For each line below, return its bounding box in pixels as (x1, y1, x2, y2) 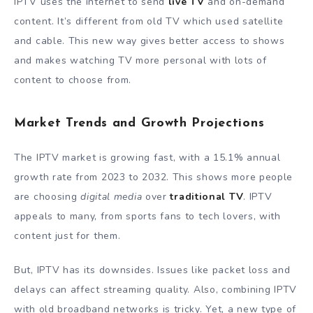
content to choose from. (14, 73, 132, 87)
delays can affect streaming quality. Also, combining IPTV (14, 283, 297, 297)
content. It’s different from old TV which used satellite (14, 15, 284, 29)
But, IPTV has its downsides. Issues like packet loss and (14, 263, 291, 277)
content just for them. (14, 229, 121, 243)
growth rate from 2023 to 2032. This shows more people (14, 170, 293, 184)
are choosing (14, 190, 81, 204)
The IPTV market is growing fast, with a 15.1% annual (14, 151, 281, 165)
